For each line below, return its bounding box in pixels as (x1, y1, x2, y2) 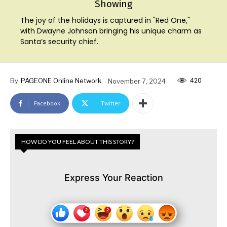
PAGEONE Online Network (21, 76, 101, 85)
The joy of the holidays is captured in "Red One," (20, 15, 191, 25)
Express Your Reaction (64, 172, 163, 183)
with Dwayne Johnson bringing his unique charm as (20, 25, 202, 36)
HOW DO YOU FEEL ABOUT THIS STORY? (21, 138, 134, 146)
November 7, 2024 (108, 77, 166, 85)
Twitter (101, 99, 121, 107)
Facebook (34, 99, 60, 107)
